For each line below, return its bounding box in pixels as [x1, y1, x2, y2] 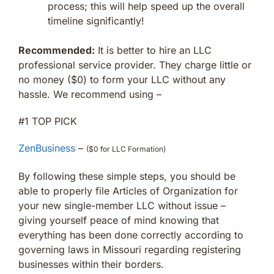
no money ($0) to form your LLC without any [18, 73, 226, 86]
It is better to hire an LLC [95, 43, 212, 56]
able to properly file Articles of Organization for [18, 184, 238, 197]
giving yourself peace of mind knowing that [18, 213, 219, 226]
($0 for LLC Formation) [86, 144, 166, 154]
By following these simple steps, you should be [18, 169, 235, 182]
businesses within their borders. [18, 257, 164, 270]
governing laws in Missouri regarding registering [18, 243, 241, 256]
